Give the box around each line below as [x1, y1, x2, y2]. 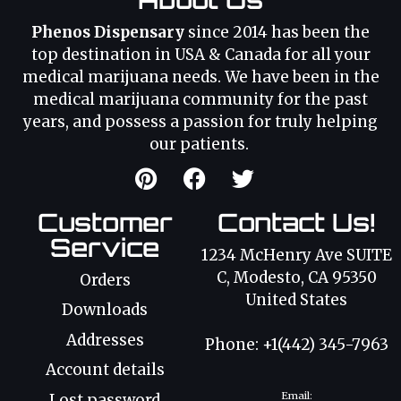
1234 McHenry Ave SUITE [200, 244, 392, 265]
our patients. [149, 134, 252, 155]
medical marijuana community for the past [33, 90, 368, 110]
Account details [45, 360, 165, 380]
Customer [37, 206, 173, 238]
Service [50, 231, 159, 263]
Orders [79, 269, 131, 290]
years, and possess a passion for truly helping [23, 112, 378, 132]
